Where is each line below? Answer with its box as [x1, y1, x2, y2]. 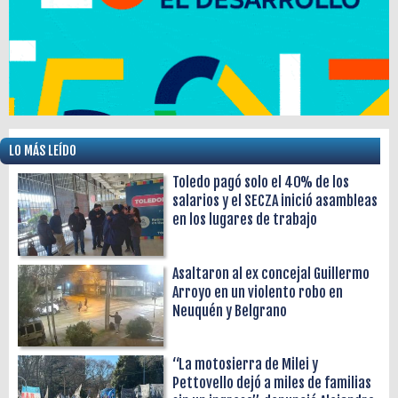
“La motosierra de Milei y [172, 355, 319, 374]
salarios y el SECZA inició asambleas [172, 192, 378, 211]
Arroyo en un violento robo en [172, 283, 344, 301]
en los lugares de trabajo [172, 211, 318, 229]
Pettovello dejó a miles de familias [172, 374, 372, 393]
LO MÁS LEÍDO [9, 142, 76, 160]
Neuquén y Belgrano [172, 301, 288, 320]
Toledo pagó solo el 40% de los [172, 173, 350, 192]
